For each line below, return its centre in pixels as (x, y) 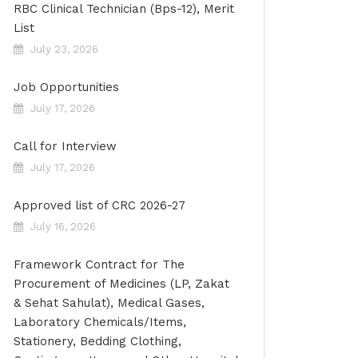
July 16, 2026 (63, 227)
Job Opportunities (66, 87)
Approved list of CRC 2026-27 (99, 205)
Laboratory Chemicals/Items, (100, 322)
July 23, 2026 (64, 49)
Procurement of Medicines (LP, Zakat (121, 284)
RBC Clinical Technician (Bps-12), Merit (124, 9)
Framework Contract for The (99, 265)
